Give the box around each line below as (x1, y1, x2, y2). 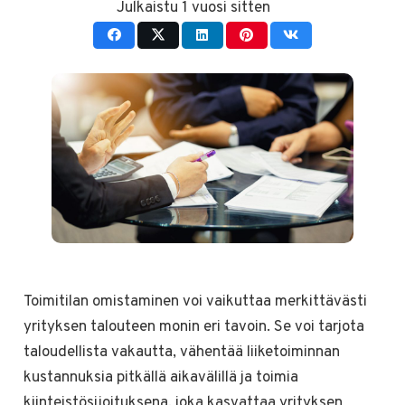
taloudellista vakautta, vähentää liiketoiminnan (23, 342, 340, 363)
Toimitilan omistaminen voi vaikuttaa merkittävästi (23, 291, 367, 312)
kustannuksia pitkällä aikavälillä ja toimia (23, 367, 298, 388)
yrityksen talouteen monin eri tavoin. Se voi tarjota (23, 316, 364, 337)
